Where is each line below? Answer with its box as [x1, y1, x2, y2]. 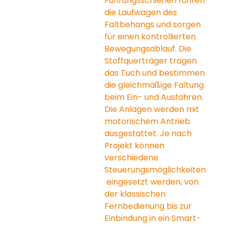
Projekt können [104, 139, 167, 151]
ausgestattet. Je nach [104, 127, 194, 139]
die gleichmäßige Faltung [104, 79, 206, 91]
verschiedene [104, 151, 161, 163]
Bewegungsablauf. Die [104, 42, 194, 54]
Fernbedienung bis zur [104, 200, 194, 212]
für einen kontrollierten [104, 30, 198, 42]
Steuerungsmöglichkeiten [104, 163, 206, 176]
